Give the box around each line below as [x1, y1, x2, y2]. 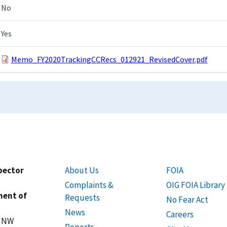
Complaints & [64, 179, 113, 191]
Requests [64, 192, 100, 203]
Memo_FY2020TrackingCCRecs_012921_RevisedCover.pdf [11, 54, 208, 64]
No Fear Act [166, 194, 208, 206]
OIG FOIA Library [166, 179, 225, 191]
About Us [64, 164, 99, 176]
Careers [166, 209, 194, 220]
